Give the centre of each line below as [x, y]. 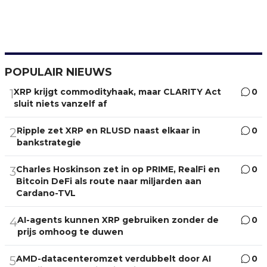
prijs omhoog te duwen [70, 232]
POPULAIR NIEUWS [58, 72]
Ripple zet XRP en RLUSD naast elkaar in [108, 130]
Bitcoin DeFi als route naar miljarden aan [109, 181]
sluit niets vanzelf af [60, 103]
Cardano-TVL [46, 193]
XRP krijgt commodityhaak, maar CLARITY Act [117, 91]
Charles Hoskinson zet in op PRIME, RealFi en [118, 169]
